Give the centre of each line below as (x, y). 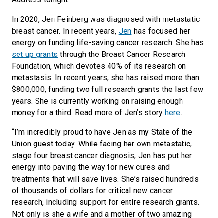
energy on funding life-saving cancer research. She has (108, 42)
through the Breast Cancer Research (122, 54)
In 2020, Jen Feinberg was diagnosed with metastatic (106, 19)
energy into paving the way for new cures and (91, 167)
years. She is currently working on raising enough (97, 101)
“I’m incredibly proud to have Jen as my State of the (102, 132)
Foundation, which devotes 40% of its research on (99, 66)
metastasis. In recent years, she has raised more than (106, 77)
